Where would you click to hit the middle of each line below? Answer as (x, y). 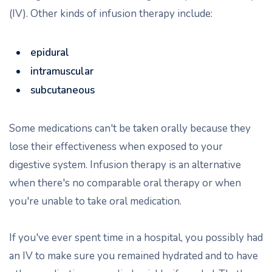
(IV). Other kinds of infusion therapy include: (111, 14)
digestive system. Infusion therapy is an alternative (125, 165)
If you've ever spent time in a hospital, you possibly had (136, 238)
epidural (50, 53)
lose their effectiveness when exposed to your (116, 147)
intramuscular (62, 71)
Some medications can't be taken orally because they (130, 128)
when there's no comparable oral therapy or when (125, 183)
